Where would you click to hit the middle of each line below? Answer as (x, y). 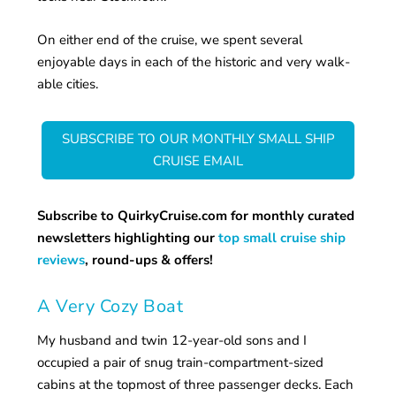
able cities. (68, 84)
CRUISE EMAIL (198, 160)
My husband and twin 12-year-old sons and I (172, 340)
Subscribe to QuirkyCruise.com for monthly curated (196, 215)
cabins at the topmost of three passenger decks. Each (196, 384)
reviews (61, 259)
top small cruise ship (282, 237)
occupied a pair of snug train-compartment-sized (181, 362)
